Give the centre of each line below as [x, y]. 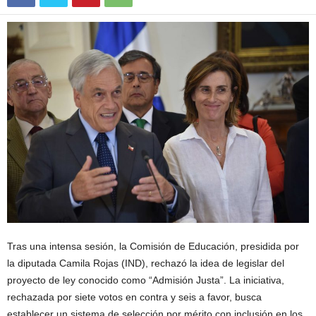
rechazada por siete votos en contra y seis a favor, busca [134, 297]
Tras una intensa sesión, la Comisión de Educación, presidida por [153, 246]
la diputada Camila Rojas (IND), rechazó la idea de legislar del [146, 263]
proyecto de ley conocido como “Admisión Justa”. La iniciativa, [146, 280]
